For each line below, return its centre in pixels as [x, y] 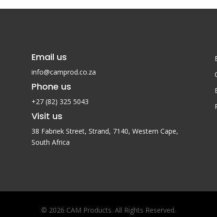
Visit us [47, 116]
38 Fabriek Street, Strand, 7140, [82, 131]
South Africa [50, 142]
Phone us [51, 86]
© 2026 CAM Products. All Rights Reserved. [108, 210]
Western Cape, [155, 131]
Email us [49, 57]
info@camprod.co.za [63, 72]
